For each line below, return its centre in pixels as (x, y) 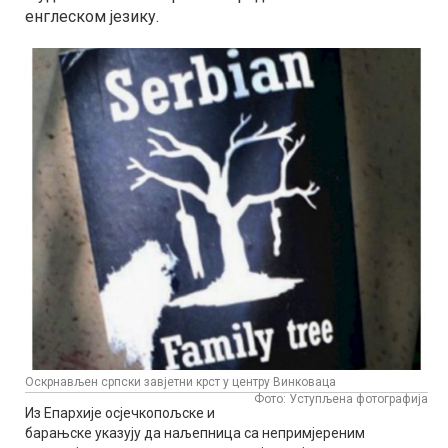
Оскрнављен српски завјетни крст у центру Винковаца (180, 382)
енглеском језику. (92, 16)
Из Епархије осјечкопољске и (120, 413)
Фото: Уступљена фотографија (341, 399)
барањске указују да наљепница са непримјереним (195, 433)
